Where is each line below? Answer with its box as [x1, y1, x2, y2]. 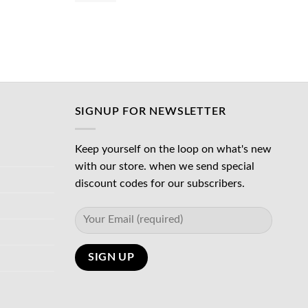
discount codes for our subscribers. [74, 177, 245, 189]
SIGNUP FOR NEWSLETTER [74, 106, 226, 118]
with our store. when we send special [74, 160, 254, 172]
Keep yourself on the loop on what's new [74, 143, 272, 155]
